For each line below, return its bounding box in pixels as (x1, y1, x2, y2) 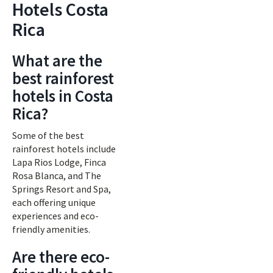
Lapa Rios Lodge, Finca (12, 156, 106, 168)
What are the (12, 50, 102, 71)
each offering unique (12, 196, 96, 208)
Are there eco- (12, 246, 110, 267)
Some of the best (12, 129, 84, 141)
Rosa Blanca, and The (12, 169, 101, 182)
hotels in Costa (12, 85, 113, 106)
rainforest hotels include (12, 143, 116, 155)
